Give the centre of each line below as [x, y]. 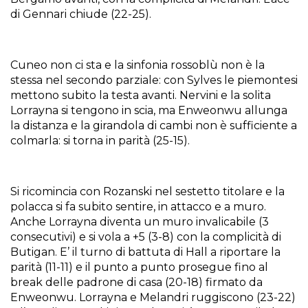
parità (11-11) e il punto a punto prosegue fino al [139, 267]
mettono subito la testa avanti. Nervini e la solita [141, 95]
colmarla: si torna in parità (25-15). [100, 141]
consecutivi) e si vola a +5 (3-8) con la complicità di [146, 237]
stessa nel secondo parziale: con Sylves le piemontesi [154, 80]
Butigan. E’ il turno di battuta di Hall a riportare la [145, 252]
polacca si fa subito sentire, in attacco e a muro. [138, 207]
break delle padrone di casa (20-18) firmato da [136, 282]
